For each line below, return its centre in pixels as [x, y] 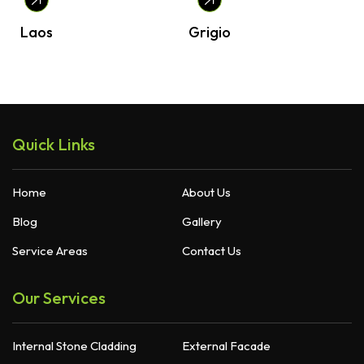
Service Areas [50, 251]
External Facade [226, 346]
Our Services [59, 298]
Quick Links [54, 144]
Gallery [202, 221]
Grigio [209, 32]
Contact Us [212, 251]
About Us [206, 192]
